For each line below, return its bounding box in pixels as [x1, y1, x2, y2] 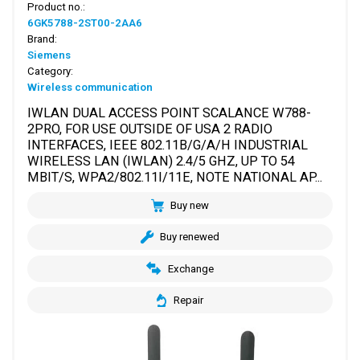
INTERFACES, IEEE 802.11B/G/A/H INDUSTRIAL [27, 137, 309, 153]
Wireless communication [27, 80, 153, 93]
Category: [27, 64, 74, 77]
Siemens [27, 48, 72, 61]
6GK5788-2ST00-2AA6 [27, 16, 143, 29]
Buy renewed [160, 231, 220, 243]
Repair [173, 294, 203, 307]
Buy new [170, 199, 210, 212]
